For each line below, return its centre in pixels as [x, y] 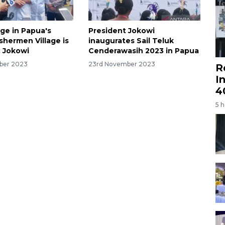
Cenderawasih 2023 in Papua [143, 50]
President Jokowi [121, 30]
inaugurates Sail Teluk [131, 40]
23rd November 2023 [122, 64]
